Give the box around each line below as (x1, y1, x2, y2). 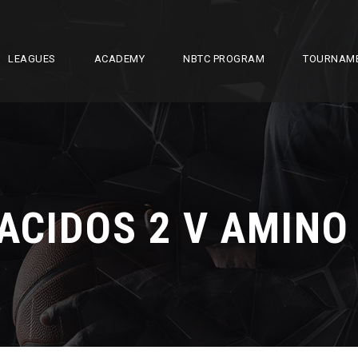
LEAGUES (8, 53, 56, 65)
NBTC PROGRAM (183, 53, 265, 65)
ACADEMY (93, 53, 145, 65)
